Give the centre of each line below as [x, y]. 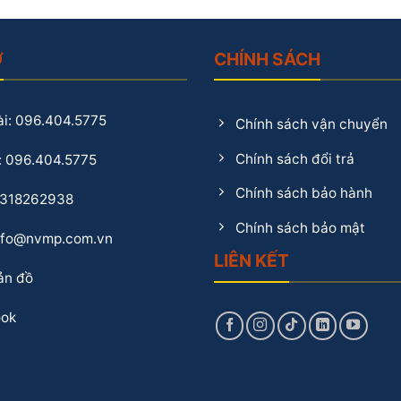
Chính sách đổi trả [294, 158]
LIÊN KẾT [252, 261]
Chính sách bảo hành [303, 193]
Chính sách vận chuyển [311, 124]
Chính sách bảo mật [300, 227]
